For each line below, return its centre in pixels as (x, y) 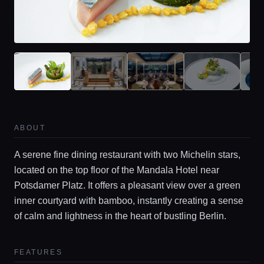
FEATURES (39, 252)
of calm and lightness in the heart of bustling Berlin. (120, 216)
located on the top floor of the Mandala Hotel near (117, 170)
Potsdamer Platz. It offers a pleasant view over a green (127, 185)
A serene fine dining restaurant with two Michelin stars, (127, 154)
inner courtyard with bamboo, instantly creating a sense (129, 200)
